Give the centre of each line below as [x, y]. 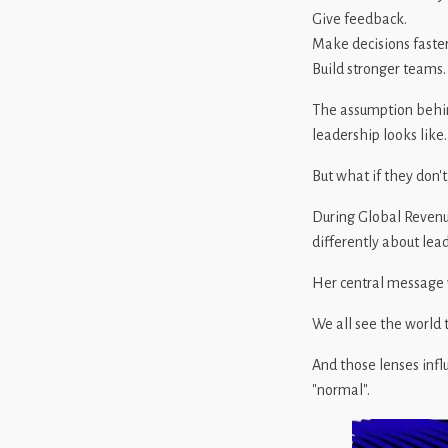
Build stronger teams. [379, 69]
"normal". [341, 390]
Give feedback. [359, 19]
